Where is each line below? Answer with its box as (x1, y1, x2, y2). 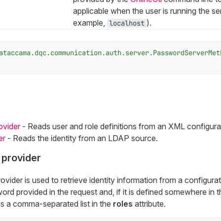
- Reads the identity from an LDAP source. (5, 133, 158, 143)
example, (73, 17, 107, 28)
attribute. (132, 198, 166, 209)
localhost (109, 18, 145, 28)
